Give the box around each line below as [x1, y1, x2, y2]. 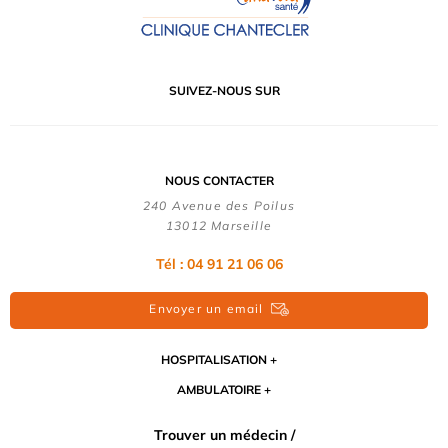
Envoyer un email [149, 300, 264, 316]
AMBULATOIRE [177, 382, 261, 398]
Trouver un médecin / [153, 426, 295, 445]
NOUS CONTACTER [164, 172, 274, 188]
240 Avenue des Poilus [142, 197, 296, 213]
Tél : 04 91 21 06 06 [155, 254, 283, 273]
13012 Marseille [166, 217, 272, 233]
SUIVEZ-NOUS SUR [168, 82, 280, 98]
